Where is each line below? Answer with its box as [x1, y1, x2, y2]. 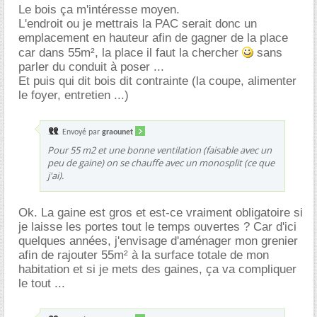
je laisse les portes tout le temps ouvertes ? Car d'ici [18, 219, 296, 234]
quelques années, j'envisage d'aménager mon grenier [18, 234, 298, 248]
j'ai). [47, 168, 64, 182]
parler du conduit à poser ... [18, 59, 164, 74]
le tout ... [18, 276, 65, 290]
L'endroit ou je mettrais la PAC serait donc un [18, 16, 257, 30]
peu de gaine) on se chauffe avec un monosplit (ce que [47, 156, 275, 169]
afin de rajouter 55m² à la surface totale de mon [18, 248, 269, 262]
